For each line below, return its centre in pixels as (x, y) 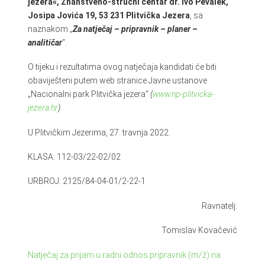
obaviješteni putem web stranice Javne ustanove (117, 81)
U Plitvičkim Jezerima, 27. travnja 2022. (99, 132)
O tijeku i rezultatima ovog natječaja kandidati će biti (122, 67)
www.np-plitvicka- (183, 94)
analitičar (45, 42)
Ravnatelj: (220, 206)
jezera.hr (43, 108)
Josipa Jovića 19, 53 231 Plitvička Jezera (109, 15)
